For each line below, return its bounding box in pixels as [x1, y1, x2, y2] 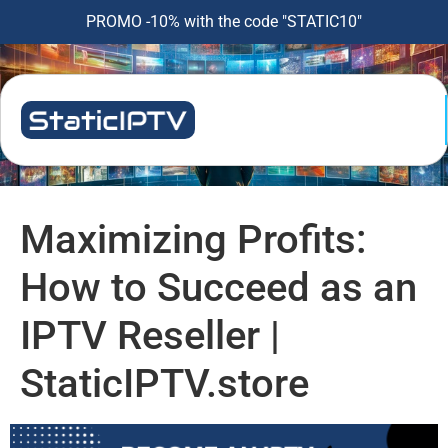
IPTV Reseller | [20, 312, 280, 359]
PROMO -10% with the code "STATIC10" [86, 12, 362, 31]
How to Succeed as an [20, 264, 417, 311]
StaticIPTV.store [20, 360, 309, 407]
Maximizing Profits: [20, 216, 367, 263]
